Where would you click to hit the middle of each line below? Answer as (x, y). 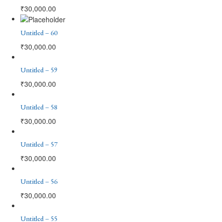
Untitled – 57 (39, 144)
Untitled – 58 (39, 107)
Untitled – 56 (39, 181)
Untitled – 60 (39, 32)
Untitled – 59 (39, 70)
